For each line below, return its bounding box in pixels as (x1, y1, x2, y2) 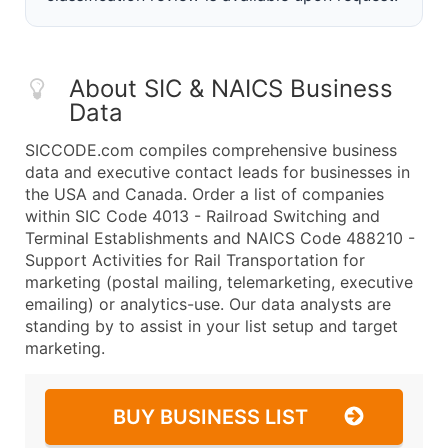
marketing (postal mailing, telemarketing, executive (25, 272, 413, 292)
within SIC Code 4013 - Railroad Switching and (25, 206, 380, 226)
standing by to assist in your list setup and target (25, 316, 398, 336)
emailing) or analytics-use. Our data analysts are (25, 294, 391, 314)
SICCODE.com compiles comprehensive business (25, 140, 397, 160)
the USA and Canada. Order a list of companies (25, 184, 384, 204)
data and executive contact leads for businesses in (25, 162, 410, 182)
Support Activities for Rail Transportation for (25, 250, 365, 270)
